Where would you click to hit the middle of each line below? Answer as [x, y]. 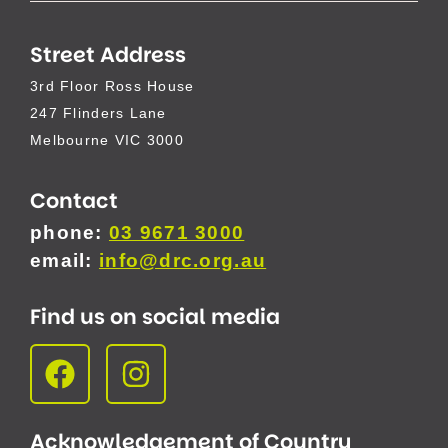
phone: [66, 233]
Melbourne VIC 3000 [107, 139]
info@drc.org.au [182, 261]
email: [64, 261]
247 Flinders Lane [98, 112]
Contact [74, 201]
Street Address [108, 54]
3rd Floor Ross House [112, 85]
